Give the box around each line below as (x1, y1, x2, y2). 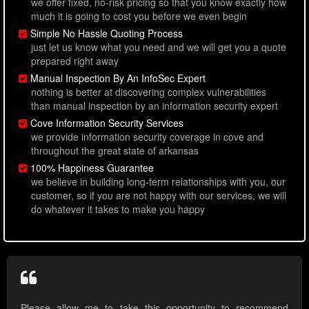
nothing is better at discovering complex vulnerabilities (31, 85, 266, 99)
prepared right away (31, 54, 119, 68)
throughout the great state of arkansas (31, 143, 199, 158)
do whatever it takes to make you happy (31, 202, 205, 217)
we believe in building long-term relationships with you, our (31, 175, 286, 189)
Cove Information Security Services (30, 116, 183, 130)
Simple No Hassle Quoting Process (30, 26, 183, 41)
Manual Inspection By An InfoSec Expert (30, 71, 206, 86)
